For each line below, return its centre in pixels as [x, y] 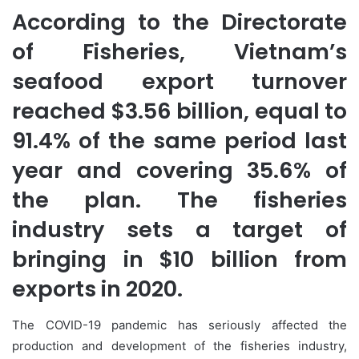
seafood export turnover [179, 82]
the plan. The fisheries [179, 200]
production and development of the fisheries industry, [179, 345]
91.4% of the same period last [179, 141]
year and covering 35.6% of [179, 171]
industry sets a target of [179, 230]
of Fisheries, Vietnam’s [179, 52]
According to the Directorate [179, 22]
